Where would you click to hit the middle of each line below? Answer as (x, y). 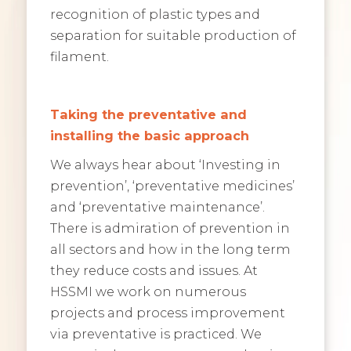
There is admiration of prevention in (170, 228)
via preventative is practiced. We (156, 334)
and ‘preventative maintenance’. (157, 207)
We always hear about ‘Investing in (165, 165)
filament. (79, 57)
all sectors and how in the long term (170, 250)
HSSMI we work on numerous (148, 292)
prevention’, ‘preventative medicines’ (172, 186)
